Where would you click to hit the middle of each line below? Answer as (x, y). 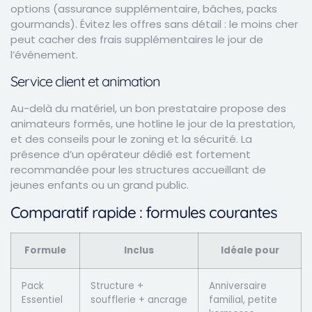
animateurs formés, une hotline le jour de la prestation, (153, 124)
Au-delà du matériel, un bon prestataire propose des (148, 109)
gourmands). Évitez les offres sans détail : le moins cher (154, 24)
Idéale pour (250, 250)
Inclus (139, 250)
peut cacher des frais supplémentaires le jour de (137, 39)
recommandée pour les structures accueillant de (138, 170)
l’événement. (44, 54)
